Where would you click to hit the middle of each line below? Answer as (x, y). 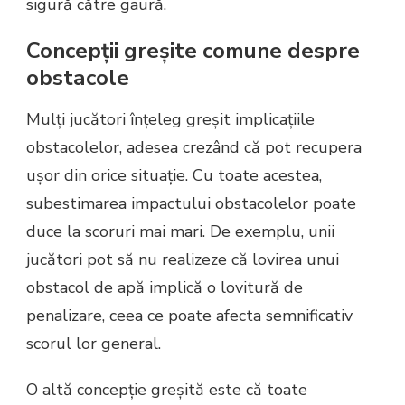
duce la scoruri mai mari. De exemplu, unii (180, 232)
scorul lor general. (94, 344)
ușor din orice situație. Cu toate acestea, (174, 176)
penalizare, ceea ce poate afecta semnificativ (189, 316)
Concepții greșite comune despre (193, 51)
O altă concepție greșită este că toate (167, 390)
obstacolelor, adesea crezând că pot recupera (194, 148)
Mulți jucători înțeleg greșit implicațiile (170, 120)
